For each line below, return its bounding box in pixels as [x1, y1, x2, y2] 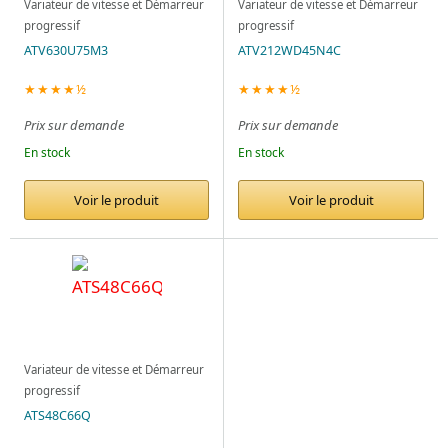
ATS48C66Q [24, 406, 91, 424]
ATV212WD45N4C [238, 41, 341, 59]
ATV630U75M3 [24, 41, 108, 59]
